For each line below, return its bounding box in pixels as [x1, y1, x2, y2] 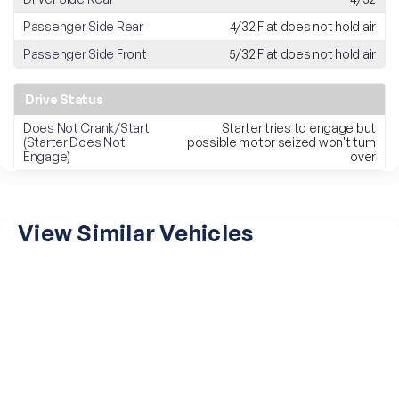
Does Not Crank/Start [23, 120, 150, 136]
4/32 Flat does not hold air [229, 19, 376, 35]
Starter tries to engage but [221, 120, 376, 136]
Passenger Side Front [23, 46, 147, 62]
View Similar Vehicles [18, 219, 254, 248]
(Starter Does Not [23, 134, 126, 151]
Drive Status [25, 92, 103, 108]
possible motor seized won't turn [186, 134, 376, 151]
